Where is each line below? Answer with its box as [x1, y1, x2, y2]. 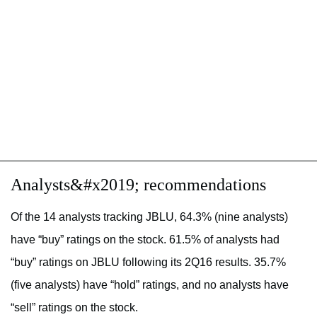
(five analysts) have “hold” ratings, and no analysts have [11, 278, 289, 291]
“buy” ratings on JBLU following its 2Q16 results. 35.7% [11, 255, 286, 268]
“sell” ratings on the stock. [11, 301, 138, 313]
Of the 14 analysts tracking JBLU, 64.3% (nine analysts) [11, 210, 288, 223]
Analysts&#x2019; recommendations [11, 175, 266, 194]
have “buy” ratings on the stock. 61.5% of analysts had [11, 233, 279, 246]
